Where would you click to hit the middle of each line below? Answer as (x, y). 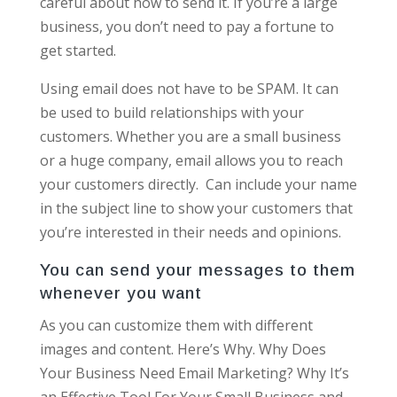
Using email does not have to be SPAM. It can (189, 88)
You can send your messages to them (197, 269)
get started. (78, 50)
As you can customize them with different (176, 325)
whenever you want (121, 292)
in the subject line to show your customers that (196, 208)
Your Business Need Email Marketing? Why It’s (194, 373)
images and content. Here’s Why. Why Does (183, 349)
